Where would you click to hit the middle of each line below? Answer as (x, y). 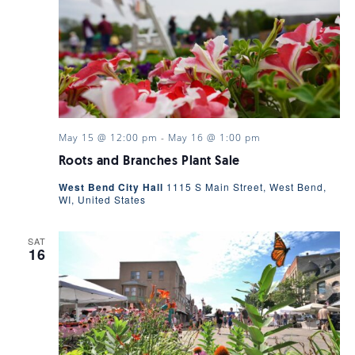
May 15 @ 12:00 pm (108, 138)
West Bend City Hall (112, 187)
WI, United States (102, 200)
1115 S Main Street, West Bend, (246, 187)
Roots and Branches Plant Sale (149, 162)
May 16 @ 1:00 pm (214, 138)
